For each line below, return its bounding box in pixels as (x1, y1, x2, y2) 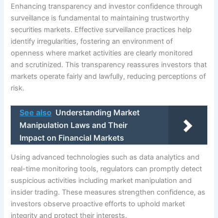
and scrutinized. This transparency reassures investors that (11, 60, 207, 70)
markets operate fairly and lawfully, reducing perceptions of (11, 72, 206, 81)
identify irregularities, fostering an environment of (11, 37, 173, 46)
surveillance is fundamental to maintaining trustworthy (11, 14, 190, 23)
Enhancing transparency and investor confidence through (11, 2, 203, 11)
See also (19, 107, 52, 117)
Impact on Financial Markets (19, 132, 125, 143)
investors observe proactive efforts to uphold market (11, 200, 185, 209)
